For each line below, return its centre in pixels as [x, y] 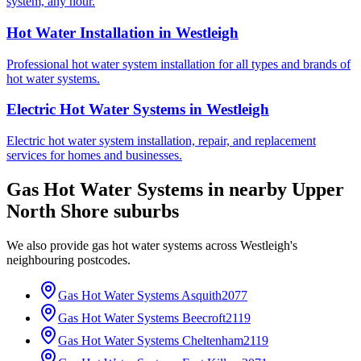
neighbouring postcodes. [68, 259]
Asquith [201, 295]
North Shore [58, 211]
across [221, 245]
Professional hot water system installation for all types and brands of [178, 64]
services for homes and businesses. [94, 155]
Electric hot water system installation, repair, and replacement [161, 140]
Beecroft [204, 317]
